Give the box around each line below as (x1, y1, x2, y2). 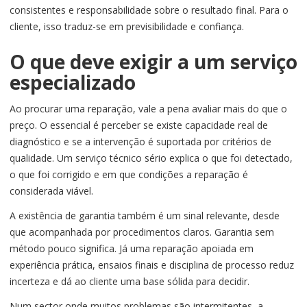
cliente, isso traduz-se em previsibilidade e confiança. (10, 20, 244, 34)
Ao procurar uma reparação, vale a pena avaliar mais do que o (10, 102, 287, 116)
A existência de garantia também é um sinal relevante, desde (10, 209, 280, 223)
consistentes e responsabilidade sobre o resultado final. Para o (10, 3, 288, 17)
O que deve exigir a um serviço (10, 49, 297, 75)
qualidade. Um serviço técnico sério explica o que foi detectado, (10, 151, 293, 165)
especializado (10, 69, 136, 96)
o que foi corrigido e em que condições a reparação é (10, 168, 248, 182)
